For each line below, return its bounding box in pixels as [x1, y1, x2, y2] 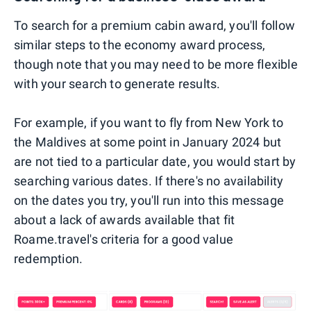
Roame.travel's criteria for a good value [14, 232, 234, 247]
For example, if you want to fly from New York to [14, 115, 284, 131]
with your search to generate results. [14, 76, 221, 92]
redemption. [14, 251, 83, 267]
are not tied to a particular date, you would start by [14, 154, 296, 169]
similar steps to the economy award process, [14, 37, 266, 53]
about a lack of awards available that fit [14, 212, 235, 228]
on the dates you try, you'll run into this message [14, 193, 285, 208]
